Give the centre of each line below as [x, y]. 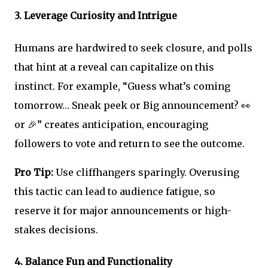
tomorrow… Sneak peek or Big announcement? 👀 [133, 105]
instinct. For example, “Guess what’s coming [122, 86]
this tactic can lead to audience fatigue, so [115, 191]
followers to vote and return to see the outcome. [130, 143]
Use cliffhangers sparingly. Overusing [146, 172]
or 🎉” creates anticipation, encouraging [111, 124]
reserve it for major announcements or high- [123, 210]
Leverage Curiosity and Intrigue [100, 16]
